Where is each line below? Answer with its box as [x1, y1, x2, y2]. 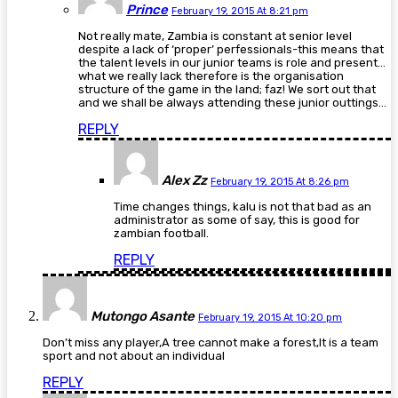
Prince [126, 2, 168, 19]
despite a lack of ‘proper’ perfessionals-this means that [78, 43, 384, 57]
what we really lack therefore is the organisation [78, 69, 344, 84]
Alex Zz [162, 172, 207, 189]
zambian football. [114, 227, 209, 241]
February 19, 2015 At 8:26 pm [211, 176, 349, 188]
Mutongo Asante [91, 308, 195, 325]
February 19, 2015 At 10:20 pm [198, 312, 342, 324]
